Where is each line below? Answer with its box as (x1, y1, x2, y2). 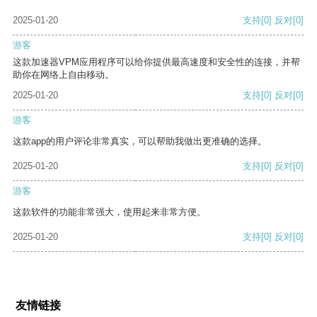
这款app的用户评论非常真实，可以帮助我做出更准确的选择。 (13, 136, 267, 147)
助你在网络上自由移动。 (13, 69, 114, 81)
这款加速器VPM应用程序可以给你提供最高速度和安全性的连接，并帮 (13, 57, 300, 68)
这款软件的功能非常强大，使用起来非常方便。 (13, 207, 206, 218)
